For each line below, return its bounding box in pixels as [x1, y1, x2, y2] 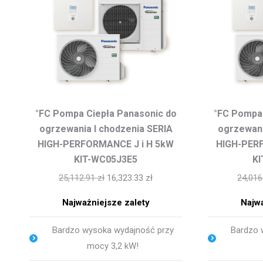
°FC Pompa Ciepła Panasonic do [35, 107, 177, 119]
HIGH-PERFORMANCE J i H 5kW [38, 138, 174, 150]
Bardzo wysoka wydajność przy [52, 224, 174, 235]
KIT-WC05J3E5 [74, 153, 138, 165]
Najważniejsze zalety [62, 197, 150, 208]
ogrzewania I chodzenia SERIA [39, 123, 173, 134]
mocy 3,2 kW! [87, 240, 139, 251]
